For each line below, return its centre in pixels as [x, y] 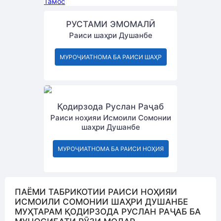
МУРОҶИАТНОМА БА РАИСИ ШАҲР [110, 57]
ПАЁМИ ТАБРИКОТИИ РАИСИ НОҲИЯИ [96, 192]
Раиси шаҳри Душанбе [110, 35]
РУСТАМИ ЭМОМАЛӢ [110, 24]
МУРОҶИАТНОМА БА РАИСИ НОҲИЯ [110, 149]
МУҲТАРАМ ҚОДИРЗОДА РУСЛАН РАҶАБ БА [108, 212]
